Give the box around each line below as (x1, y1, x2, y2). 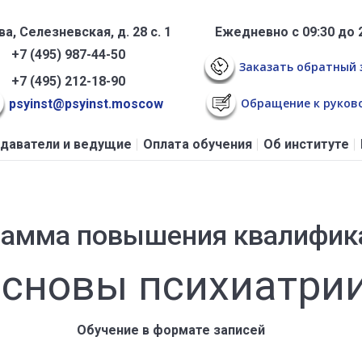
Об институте (263, 137, 349, 153)
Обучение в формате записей (77, 322, 265, 339)
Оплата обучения (142, 137, 252, 153)
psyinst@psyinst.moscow (5, 96, 163, 112)
